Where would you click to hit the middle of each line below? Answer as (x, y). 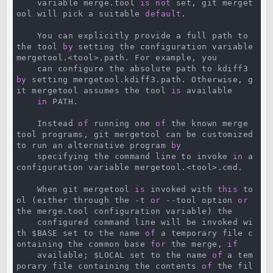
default (163, 14)
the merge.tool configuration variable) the (125, 211)
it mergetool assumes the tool (94, 90)
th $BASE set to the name (81, 233)
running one (122, 123)
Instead (58, 123)
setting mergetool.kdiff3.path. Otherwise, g (140, 80)
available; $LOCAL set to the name (125, 255)
